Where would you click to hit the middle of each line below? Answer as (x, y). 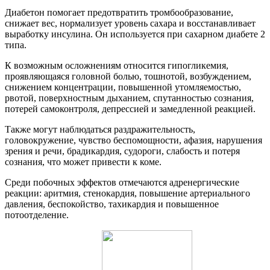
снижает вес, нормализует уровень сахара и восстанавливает (130, 23)
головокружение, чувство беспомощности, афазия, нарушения (133, 140)
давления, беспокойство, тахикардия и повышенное (112, 204)
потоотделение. (37, 215)
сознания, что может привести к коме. (83, 162)
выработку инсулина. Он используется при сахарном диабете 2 (135, 34)
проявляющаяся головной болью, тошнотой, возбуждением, (128, 76)
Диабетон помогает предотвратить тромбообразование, (119, 12)
